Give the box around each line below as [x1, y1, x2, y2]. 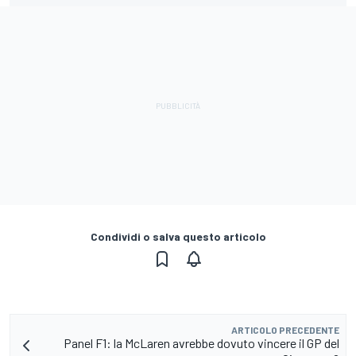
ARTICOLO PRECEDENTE [231, 323, 339, 335]
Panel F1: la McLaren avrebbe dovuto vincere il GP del [64, 335, 339, 350]
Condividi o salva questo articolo [90, 229, 266, 243]
